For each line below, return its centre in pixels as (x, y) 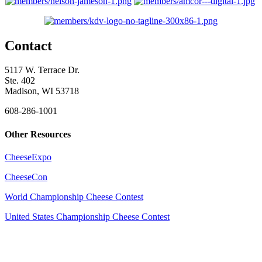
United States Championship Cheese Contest (87, 217)
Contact (28, 45)
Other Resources (38, 134)
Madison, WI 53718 (42, 91)
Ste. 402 (20, 81)
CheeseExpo (28, 157)
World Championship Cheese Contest (74, 197)
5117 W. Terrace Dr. (42, 70)
